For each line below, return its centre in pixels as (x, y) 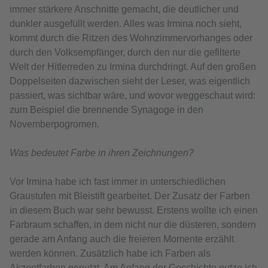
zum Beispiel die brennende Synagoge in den (106, 110)
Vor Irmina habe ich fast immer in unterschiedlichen (118, 182)
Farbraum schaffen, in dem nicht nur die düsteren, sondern (133, 225)
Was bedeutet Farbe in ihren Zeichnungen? (102, 153)
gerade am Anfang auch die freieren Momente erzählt (122, 239)
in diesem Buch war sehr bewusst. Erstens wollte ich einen (134, 211)
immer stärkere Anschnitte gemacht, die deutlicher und (124, 10)
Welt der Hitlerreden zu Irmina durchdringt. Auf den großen (133, 67)
